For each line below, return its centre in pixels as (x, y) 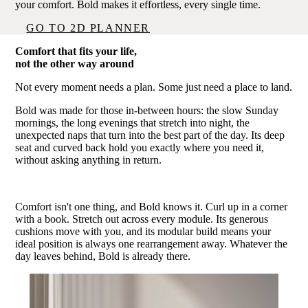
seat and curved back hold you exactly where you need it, (140, 147)
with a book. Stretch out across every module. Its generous (142, 219)
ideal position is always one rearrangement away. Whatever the (152, 243)
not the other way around (75, 63)
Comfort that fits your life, (78, 51)
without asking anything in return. (89, 159)
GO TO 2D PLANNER (88, 27)
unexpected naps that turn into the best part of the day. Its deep (150, 135)
